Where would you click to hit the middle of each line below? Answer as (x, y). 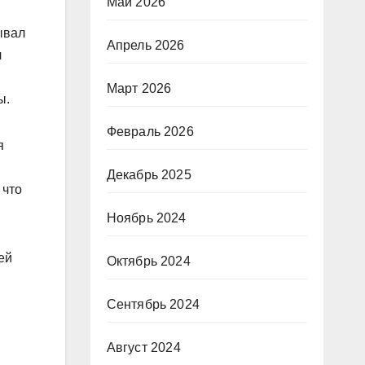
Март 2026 (139, 88)
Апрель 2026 (145, 45)
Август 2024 (143, 347)
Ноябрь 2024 (146, 218)
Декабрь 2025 (149, 175)
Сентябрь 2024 (153, 304)
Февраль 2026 (150, 132)
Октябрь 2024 (148, 261)
